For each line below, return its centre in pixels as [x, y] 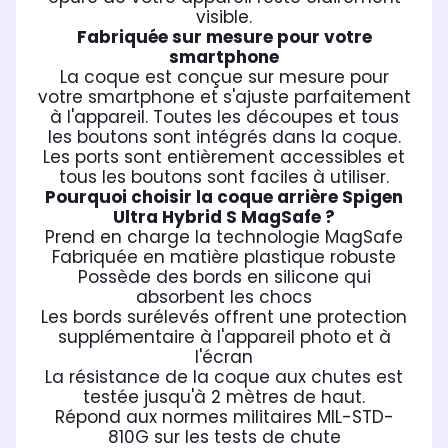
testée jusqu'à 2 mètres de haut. [224, 397]
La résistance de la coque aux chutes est [224, 377]
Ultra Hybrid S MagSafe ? [224, 217]
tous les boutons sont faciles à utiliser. [224, 177]
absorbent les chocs [224, 297]
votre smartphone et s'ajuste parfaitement [224, 97]
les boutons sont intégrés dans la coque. [224, 137]
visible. [224, 17]
